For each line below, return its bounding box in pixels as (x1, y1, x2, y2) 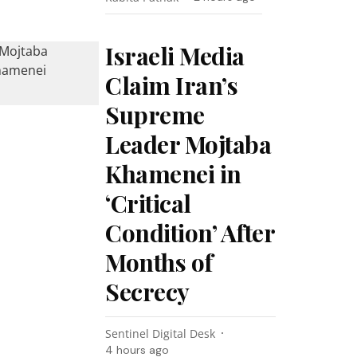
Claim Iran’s (105, 69, 238, 101)
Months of (105, 246, 213, 278)
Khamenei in (105, 158, 241, 190)
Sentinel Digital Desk (105, 326, 216, 341)
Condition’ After (105, 217, 275, 249)
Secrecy (105, 276, 190, 308)
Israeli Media (105, 40, 245, 72)
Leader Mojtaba (105, 128, 272, 160)
